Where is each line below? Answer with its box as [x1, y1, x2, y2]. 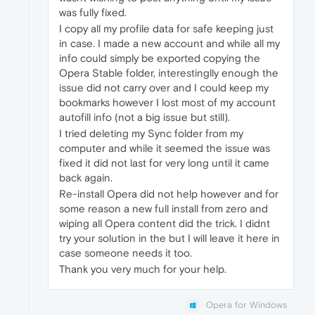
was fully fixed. [59, 6, 127, 19]
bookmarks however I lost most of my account [59, 96, 276, 109]
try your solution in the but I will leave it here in [59, 232, 280, 245]
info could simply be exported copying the [59, 52, 260, 65]
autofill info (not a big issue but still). [59, 111, 230, 124]
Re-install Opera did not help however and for [59, 188, 278, 200]
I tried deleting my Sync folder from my [59, 127, 243, 140]
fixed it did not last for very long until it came [59, 157, 269, 169]
